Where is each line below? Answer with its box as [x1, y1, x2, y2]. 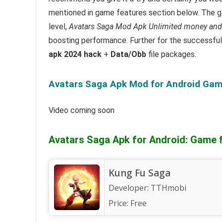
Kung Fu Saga [109, 166, 170, 179]
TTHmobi [151, 182, 186, 193]
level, [49, 22, 69, 31]
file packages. [146, 50, 196, 59]
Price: [109, 198, 130, 209]
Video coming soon [49, 106, 114, 115]
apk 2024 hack [49, 50, 104, 59]
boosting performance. [49, 36, 130, 45]
